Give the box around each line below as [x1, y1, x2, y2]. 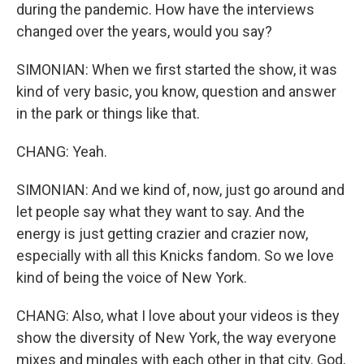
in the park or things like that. [16, 105, 200, 122]
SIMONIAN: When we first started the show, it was [16, 61, 337, 78]
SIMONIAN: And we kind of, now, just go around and [16, 181, 344, 198]
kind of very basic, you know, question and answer [16, 83, 336, 100]
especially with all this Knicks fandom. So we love [16, 247, 334, 264]
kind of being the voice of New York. [16, 269, 247, 286]
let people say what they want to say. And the [16, 203, 305, 220]
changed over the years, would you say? [16, 23, 272, 40]
